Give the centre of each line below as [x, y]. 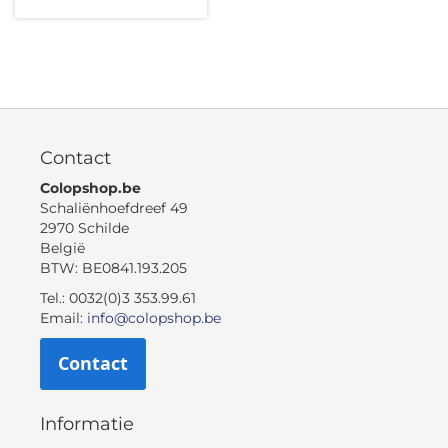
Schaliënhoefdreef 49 [114, 208]
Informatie [87, 424]
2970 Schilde [84, 228]
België [62, 248]
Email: [63, 318]
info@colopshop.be [154, 318]
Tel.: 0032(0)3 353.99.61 [118, 298]
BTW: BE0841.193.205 [113, 268]
